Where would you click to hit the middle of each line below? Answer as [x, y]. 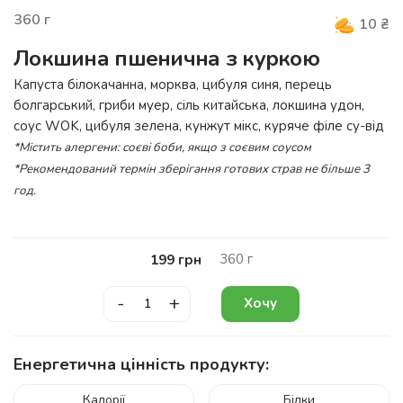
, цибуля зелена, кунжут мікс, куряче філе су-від [232, 125]
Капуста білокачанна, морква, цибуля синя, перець [173, 84]
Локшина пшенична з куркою [166, 58]
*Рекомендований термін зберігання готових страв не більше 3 [192, 169]
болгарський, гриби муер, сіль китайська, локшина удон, [189, 105]
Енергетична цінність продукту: [141, 364]
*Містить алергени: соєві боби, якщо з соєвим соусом [162, 147]
